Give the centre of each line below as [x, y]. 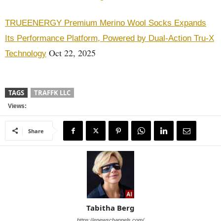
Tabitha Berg [110, 208]
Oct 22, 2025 [71, 53]
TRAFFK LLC [52, 93]
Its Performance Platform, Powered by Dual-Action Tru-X [110, 38]
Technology [26, 54]
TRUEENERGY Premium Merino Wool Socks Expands [106, 23]
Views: [16, 106]
